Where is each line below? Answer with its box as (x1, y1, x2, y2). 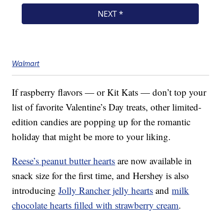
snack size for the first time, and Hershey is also (12, 169, 189, 182)
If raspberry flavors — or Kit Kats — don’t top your (12, 86, 207, 99)
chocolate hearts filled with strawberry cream (12, 199, 179, 212)
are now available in (115, 154, 192, 167)
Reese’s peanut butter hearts (12, 154, 115, 167)
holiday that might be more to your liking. (12, 130, 171, 143)
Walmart (12, 59, 40, 68)
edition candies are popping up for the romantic (12, 115, 191, 128)
